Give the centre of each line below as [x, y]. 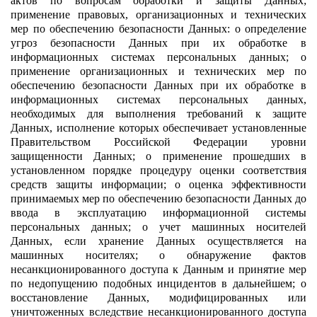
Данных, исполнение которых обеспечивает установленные [158, 127]
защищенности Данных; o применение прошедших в [158, 156]
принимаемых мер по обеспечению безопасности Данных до [158, 198]
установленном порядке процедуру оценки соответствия [158, 170]
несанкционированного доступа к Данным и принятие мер [158, 269]
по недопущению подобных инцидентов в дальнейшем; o [158, 283]
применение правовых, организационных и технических [158, 14]
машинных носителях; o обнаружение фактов [158, 255]
